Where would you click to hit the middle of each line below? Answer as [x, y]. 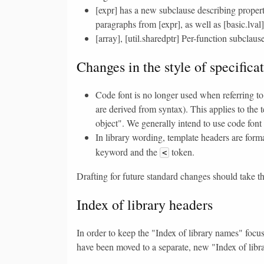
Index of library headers [145, 204]
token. [182, 151]
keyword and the [128, 151]
